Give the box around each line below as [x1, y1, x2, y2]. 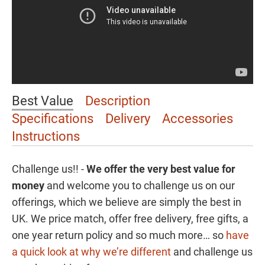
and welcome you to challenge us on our [44, 179, 235, 192]
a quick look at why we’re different [12, 245, 171, 258]
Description [85, 93, 150, 108]
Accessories [162, 111, 233, 126]
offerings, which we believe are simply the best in [12, 196, 241, 208]
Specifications [12, 111, 93, 126]
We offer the [86, 163, 145, 175]
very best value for [147, 163, 235, 175]
